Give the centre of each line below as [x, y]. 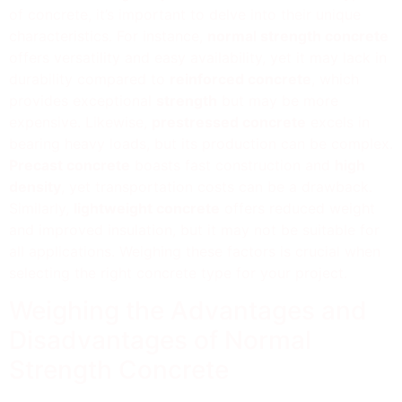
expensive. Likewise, [80, 122]
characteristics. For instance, [108, 35]
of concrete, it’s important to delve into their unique [185, 14]
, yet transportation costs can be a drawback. [217, 186]
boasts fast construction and [232, 165]
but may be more [278, 100]
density [35, 186]
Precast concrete [70, 165]
